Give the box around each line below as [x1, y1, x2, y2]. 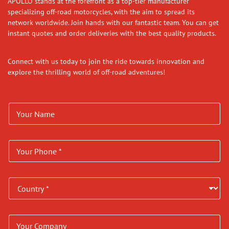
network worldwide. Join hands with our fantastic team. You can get [8, 17, 219, 27]
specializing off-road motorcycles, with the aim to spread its [8, 6, 195, 16]
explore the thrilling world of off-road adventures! [8, 66, 169, 77]
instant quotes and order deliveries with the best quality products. [8, 28, 216, 38]
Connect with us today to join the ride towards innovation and [8, 56, 204, 66]
